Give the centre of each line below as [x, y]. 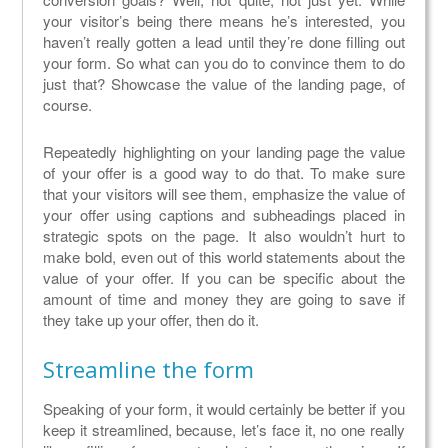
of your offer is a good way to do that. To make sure [224, 173]
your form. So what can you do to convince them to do [224, 63]
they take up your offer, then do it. [151, 320]
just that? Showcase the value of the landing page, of [224, 84]
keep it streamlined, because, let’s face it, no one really [224, 430]
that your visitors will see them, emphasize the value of [224, 194]
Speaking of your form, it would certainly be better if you [224, 409]
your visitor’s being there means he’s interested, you [224, 21]
